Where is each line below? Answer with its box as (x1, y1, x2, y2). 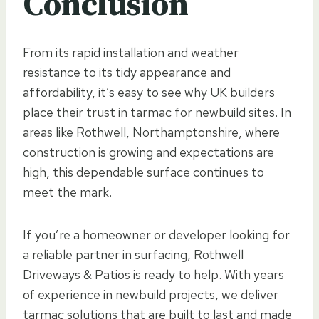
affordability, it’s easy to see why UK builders (23, 83, 275, 100)
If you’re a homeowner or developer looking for (23, 226, 290, 243)
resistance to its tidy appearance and (23, 63, 231, 80)
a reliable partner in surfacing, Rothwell (23, 246, 244, 263)
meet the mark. (23, 183, 112, 200)
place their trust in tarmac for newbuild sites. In (23, 103, 291, 120)
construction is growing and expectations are (23, 143, 274, 160)
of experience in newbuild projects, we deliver (23, 286, 278, 303)
